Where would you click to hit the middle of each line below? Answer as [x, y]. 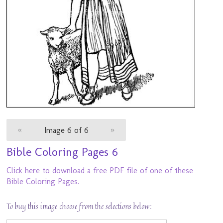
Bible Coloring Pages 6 [62, 152]
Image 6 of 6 [66, 130]
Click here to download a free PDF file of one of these [100, 171]
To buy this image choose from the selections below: [79, 207]
